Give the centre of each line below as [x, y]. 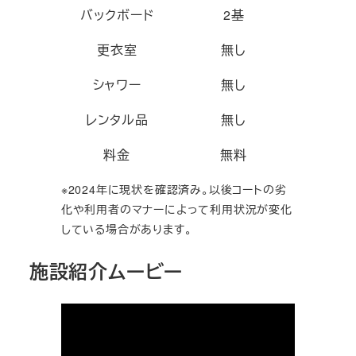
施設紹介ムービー [106, 271]
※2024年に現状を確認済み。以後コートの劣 [174, 190]
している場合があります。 [126, 229]
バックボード [117, 14]
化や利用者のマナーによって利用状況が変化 [176, 209]
